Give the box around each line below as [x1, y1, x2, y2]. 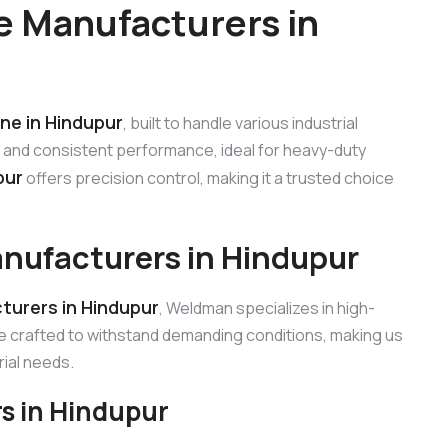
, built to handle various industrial [123, 111, 358, 134]
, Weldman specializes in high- [159, 297, 375, 320]
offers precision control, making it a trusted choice [23, 166, 394, 189]
